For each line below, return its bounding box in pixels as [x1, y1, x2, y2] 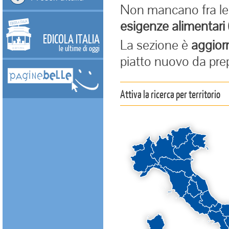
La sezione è [120, 36, 191, 53]
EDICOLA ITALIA [43, 31, 100, 46]
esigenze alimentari [120, 17, 225, 34]
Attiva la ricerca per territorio [120, 87, 220, 100]
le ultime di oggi [59, 43, 100, 53]
